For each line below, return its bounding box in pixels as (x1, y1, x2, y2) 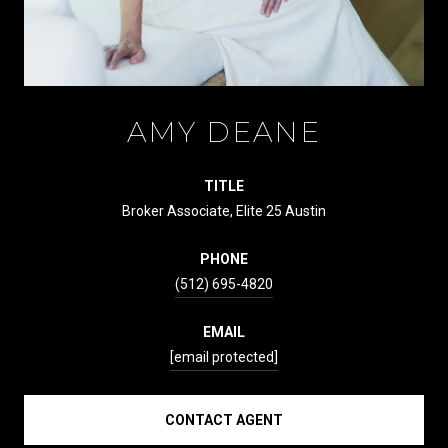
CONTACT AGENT (165, 412, 283, 429)
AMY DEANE (127, 115, 321, 150)
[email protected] (170, 349, 278, 366)
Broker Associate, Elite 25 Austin (122, 203, 326, 220)
